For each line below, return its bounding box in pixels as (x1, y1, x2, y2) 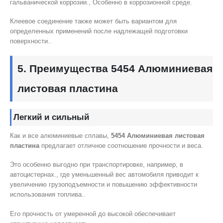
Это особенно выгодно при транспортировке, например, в (10, 161, 183, 169)
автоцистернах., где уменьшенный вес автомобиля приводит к (10, 171, 199, 179)
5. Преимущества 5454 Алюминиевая (17, 62, 213, 74)
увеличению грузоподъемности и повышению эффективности (10, 181, 197, 189)
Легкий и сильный (13, 112, 89, 122)
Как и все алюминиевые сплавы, (10, 131, 111, 139)
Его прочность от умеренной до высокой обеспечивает (10, 210, 176, 218)
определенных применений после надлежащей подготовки (10, 27, 188, 35)
